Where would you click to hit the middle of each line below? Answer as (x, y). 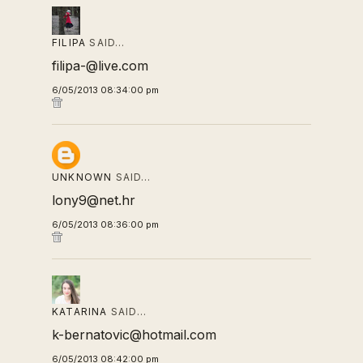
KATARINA (80, 312)
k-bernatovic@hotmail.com (134, 335)
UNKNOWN (82, 177)
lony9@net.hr (94, 200)
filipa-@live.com (100, 66)
